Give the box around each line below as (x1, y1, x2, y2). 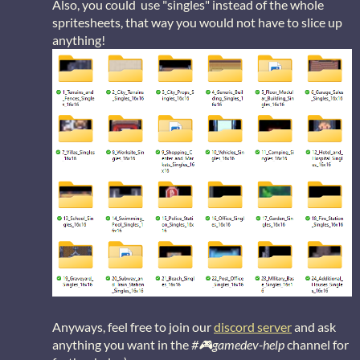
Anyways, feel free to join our (52, 319, 214, 335)
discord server (214, 319, 292, 335)
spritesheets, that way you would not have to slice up (52, 14, 342, 31)
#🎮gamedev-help (191, 337, 284, 353)
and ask (292, 319, 336, 335)
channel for (284, 337, 349, 353)
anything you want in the (52, 337, 191, 353)
